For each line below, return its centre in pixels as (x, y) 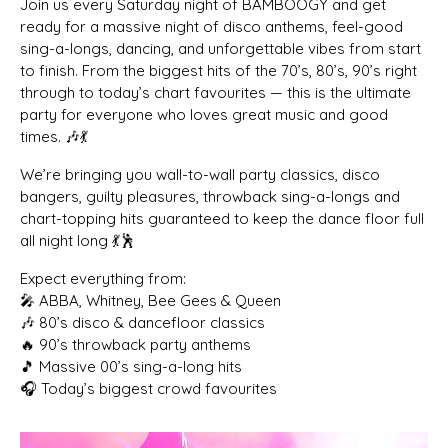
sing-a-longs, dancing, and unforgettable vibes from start (220, 48)
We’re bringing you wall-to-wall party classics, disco (200, 174)
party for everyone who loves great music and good (204, 114)
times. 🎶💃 (54, 136)
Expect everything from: (103, 278)
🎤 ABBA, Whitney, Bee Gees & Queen (150, 300)
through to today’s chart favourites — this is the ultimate (215, 92)
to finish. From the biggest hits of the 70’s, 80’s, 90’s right (218, 70)
